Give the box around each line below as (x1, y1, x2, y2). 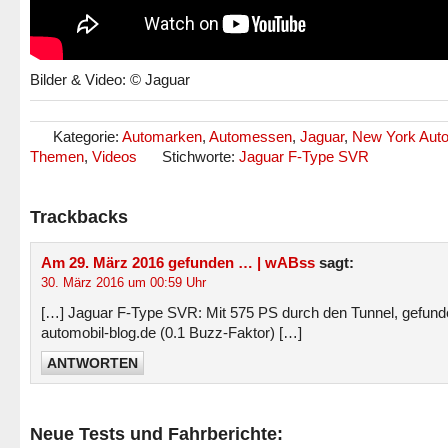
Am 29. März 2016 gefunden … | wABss (41, 254, 315, 271)
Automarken (122, 128, 202, 145)
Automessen (209, 128, 292, 145)
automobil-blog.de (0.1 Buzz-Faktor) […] (41, 324, 302, 341)
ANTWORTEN (47, 355, 138, 371)
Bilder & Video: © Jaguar (30, 71, 190, 88)
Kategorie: (53, 128, 122, 145)
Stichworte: (162, 148, 239, 165)
